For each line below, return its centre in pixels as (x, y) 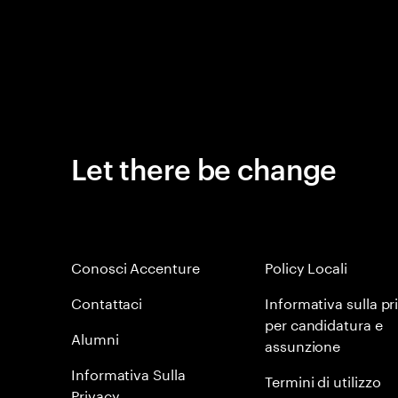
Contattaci (107, 302)
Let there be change (204, 167)
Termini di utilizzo (323, 380)
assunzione (303, 344)
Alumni (95, 337)
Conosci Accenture (135, 266)
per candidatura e (324, 323)
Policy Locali (306, 266)
